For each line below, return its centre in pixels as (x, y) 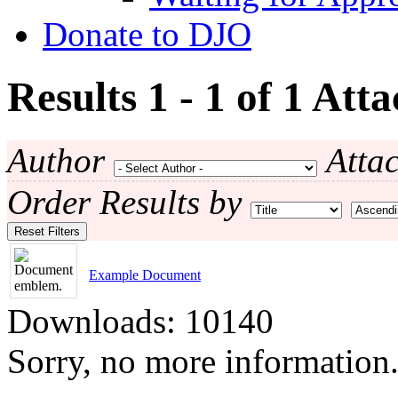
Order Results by (124, 202)
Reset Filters (47, 231)
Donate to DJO (147, 34)
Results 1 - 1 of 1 (159, 97)
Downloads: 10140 (140, 321)
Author (56, 160)
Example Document (145, 275)
